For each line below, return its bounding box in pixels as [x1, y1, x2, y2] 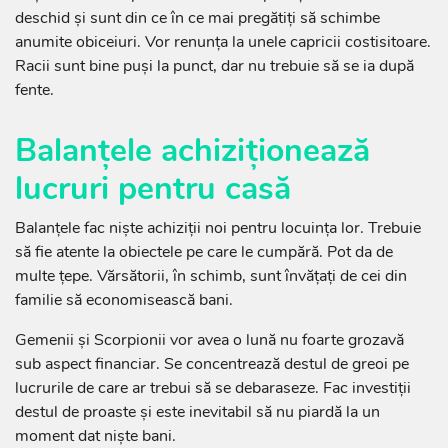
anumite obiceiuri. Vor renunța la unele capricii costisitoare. [15, 31, 431, 54]
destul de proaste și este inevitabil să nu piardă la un [15, 401, 380, 424]
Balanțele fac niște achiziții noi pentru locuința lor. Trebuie [15, 217, 421, 240]
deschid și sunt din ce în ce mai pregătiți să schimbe [15, 7, 380, 30]
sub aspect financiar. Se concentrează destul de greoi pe [15, 353, 409, 376]
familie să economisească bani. [15, 289, 233, 312]
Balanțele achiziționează [15, 129, 370, 173]
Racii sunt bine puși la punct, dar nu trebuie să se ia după [15, 55, 414, 78]
